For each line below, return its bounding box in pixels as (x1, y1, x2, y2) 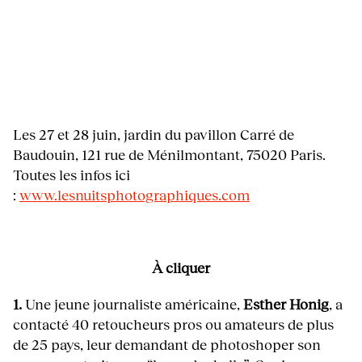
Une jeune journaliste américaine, (22, 295, 243, 314)
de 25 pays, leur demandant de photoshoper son (13, 335, 321, 354)
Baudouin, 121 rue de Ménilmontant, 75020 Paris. (13, 145, 326, 164)
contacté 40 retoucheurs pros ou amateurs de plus (13, 315, 334, 334)
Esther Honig (243, 295, 329, 314)
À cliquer (152, 259, 210, 277)
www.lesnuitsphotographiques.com (19, 186, 250, 204)
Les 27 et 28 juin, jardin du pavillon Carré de (13, 125, 294, 144)
